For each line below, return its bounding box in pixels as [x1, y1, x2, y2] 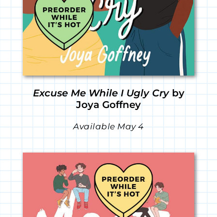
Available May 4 [73, 122, 144, 132]
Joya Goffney [76, 99, 141, 111]
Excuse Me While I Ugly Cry [32, 87, 169, 99]
